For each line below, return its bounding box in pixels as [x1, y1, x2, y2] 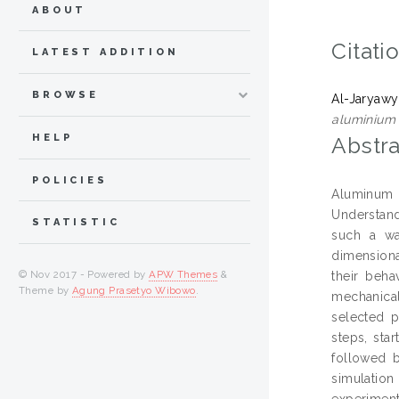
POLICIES [32, 174, 108, 186]
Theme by [19, 284, 72, 297]
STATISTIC [32, 216, 120, 229]
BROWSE [32, 89, 100, 102]
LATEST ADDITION [32, 46, 179, 59]
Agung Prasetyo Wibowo [71, 284, 196, 297]
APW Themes [149, 268, 218, 281]
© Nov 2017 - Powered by [19, 268, 150, 281]
